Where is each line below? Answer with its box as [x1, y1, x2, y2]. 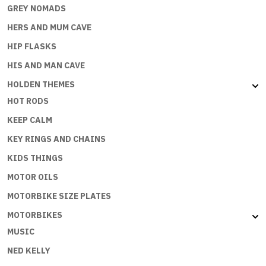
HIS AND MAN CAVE [7, 60, 85, 71]
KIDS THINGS [7, 153, 63, 164]
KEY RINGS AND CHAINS [7, 134, 106, 145]
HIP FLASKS [7, 41, 56, 52]
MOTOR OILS [7, 172, 58, 183]
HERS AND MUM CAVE [7, 22, 91, 33]
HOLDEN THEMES [7, 79, 75, 90]
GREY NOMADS [7, 3, 66, 14]
